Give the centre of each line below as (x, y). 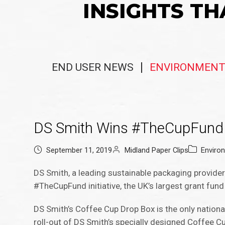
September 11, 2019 (79, 150)
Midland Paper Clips (157, 150)
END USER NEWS (93, 68)
